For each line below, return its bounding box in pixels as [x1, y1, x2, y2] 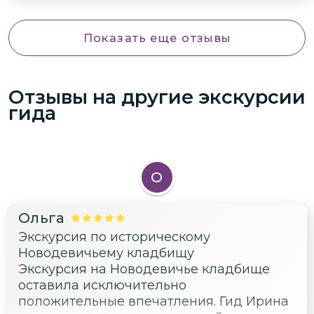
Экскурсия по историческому [18, 229, 210, 245]
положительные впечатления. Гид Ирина [18, 294, 289, 310]
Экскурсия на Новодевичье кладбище [18, 261, 270, 278]
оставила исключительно [18, 278, 186, 294]
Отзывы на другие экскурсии [8, 85, 306, 109]
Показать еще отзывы [83, 31, 232, 45]
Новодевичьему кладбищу [18, 245, 194, 261]
